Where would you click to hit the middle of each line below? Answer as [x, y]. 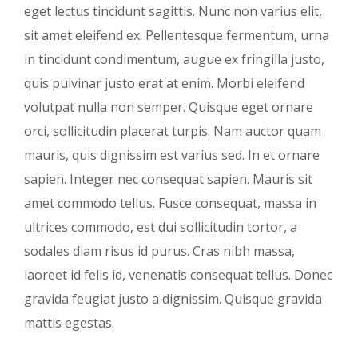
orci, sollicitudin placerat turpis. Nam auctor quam [173, 131]
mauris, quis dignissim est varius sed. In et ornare [172, 155]
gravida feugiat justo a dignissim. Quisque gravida [173, 298]
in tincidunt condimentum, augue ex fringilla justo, [174, 59]
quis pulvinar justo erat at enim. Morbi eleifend [164, 83]
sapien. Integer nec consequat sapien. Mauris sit [168, 179]
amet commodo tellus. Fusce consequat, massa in [170, 203]
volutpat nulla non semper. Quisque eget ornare [169, 107]
